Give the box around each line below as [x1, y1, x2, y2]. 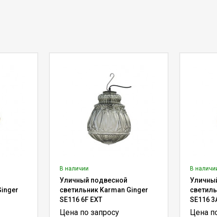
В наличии [60, 165, 89, 172]
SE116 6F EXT [60, 196, 103, 203]
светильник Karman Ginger [60, 186, 149, 194]
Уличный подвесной [60, 176, 128, 184]
